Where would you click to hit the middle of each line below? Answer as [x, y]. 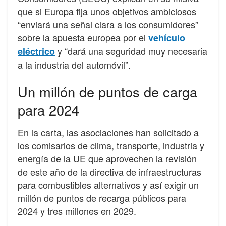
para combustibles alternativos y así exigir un [108, 185]
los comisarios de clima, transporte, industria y [111, 146]
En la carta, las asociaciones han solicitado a [108, 132]
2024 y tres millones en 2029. [77, 211]
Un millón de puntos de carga [107, 91]
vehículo [167, 38]
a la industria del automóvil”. [74, 65]
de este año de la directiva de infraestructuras [109, 172]
